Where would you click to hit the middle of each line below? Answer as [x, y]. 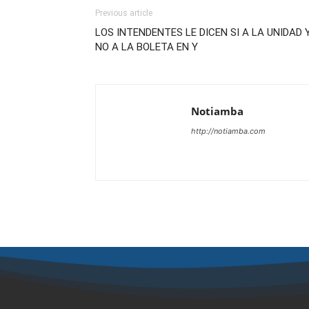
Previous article [124, 13]
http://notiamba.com [228, 131]
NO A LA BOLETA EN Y [147, 47]
